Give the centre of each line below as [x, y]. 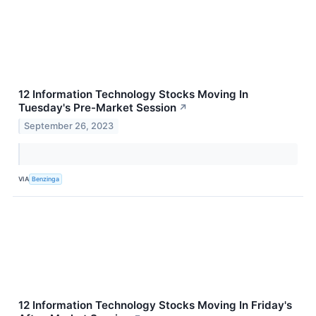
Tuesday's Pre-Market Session [97, 108]
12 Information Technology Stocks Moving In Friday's [155, 305]
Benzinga [46, 179]
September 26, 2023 [69, 126]
